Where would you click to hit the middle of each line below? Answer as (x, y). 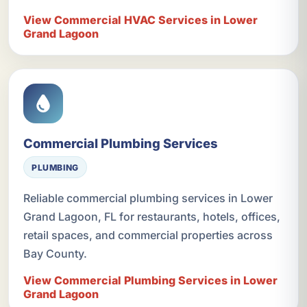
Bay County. (55, 254)
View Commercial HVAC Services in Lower (140, 20)
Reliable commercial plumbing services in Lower (148, 198)
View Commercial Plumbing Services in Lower (150, 281)
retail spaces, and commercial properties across (148, 235)
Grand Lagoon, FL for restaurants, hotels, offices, (151, 217)
